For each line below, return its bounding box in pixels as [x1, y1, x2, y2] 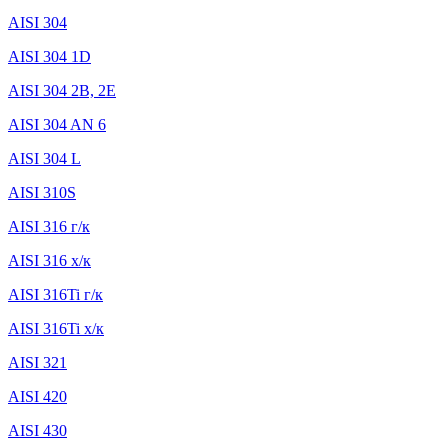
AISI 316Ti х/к [8, 319, 104, 337]
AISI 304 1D [8, 47, 91, 65]
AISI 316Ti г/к [8, 285, 103, 303]
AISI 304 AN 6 [8, 115, 106, 133]
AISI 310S [8, 183, 76, 201]
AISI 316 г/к [8, 217, 90, 235]
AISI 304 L [8, 149, 81, 167]
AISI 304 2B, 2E [8, 81, 116, 99]
